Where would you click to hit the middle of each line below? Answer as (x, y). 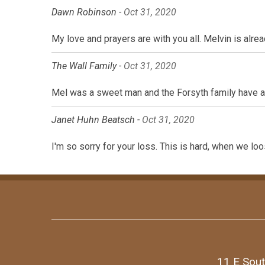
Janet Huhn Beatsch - (97, 120)
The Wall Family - (88, 66)
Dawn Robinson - (88, 12)
